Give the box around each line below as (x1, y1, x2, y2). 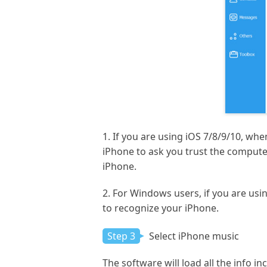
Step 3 (107, 229, 135, 243)
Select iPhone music (147, 229, 239, 243)
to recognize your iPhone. (103, 201, 219, 215)
